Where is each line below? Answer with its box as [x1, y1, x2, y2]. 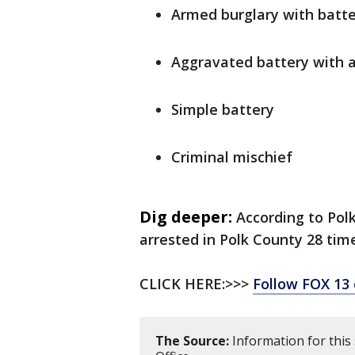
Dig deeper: [139, 206, 232, 228]
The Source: [155, 332, 229, 350]
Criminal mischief [171, 147, 292, 167]
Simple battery [171, 100, 274, 120]
